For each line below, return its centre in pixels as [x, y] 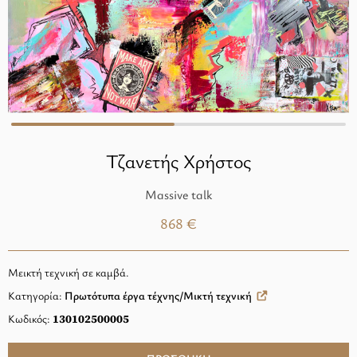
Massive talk [178, 194]
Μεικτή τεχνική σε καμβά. [70, 272]
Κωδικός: [30, 318]
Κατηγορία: [36, 295]
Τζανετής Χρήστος [178, 161]
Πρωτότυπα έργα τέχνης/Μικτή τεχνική [158, 295]
